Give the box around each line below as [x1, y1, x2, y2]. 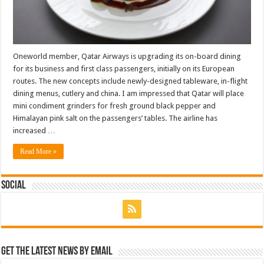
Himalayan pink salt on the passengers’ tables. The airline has [13, 113, 218, 123]
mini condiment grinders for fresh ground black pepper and [13, 101, 216, 110]
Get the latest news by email [1, 245, 113, 258]
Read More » [20, 147, 57, 156]
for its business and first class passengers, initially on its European [13, 64, 235, 73]
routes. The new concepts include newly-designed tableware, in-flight [13, 76, 248, 85]
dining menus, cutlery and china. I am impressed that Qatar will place [13, 88, 245, 98]
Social [1, 179, 27, 192]
